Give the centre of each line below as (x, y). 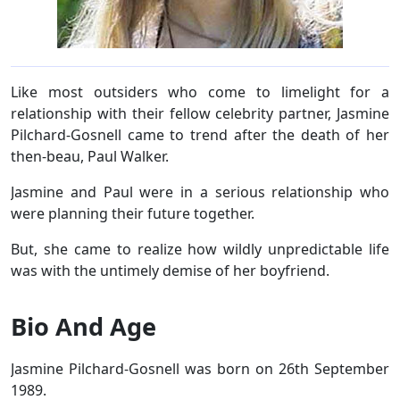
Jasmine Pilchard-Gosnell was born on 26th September (200, 368)
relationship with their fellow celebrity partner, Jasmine (200, 113)
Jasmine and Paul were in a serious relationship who (200, 192)
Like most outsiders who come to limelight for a (200, 92)
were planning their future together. (134, 213)
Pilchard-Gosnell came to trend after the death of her (200, 134)
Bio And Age (83, 326)
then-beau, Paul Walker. (92, 156)
